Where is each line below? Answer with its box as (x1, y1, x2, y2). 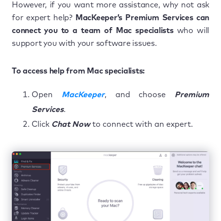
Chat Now (51, 120, 90, 128)
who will (173, 26, 210, 35)
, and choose (104, 90, 175, 99)
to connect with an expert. (90, 120, 193, 128)
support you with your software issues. (12, 39, 157, 47)
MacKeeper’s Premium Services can (75, 13, 209, 22)
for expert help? (12, 13, 75, 22)
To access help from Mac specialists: (12, 67, 145, 75)
